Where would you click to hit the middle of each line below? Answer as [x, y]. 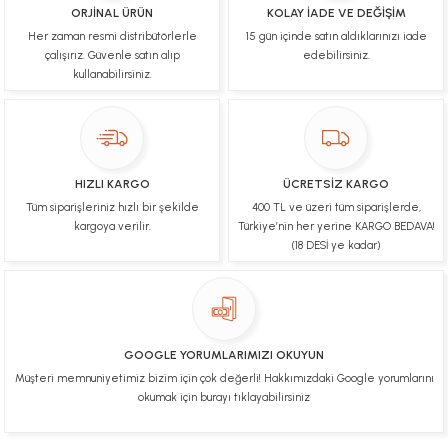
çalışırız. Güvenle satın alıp [112, 55]
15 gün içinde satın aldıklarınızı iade [336, 36]
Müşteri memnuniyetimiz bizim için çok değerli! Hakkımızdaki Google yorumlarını [224, 379]
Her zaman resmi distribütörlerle [112, 36]
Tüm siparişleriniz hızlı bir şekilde [112, 208]
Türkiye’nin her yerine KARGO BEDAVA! [336, 227]
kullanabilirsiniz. [112, 74]
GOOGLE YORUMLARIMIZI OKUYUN [224, 355]
